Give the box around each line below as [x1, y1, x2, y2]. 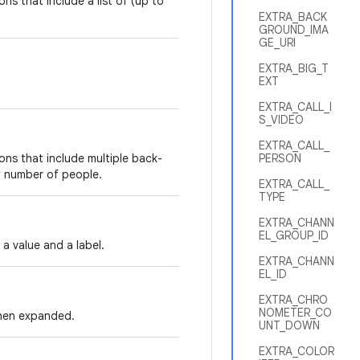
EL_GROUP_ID [259, 228, 329, 243]
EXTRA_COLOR [259, 344, 334, 358]
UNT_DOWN [259, 318, 320, 333]
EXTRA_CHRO [259, 292, 328, 307]
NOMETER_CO [259, 305, 332, 320]
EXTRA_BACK [259, 10, 327, 24]
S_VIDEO [259, 112, 304, 127]
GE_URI [259, 35, 296, 50]
